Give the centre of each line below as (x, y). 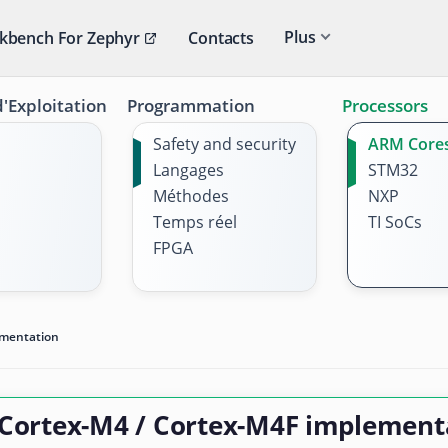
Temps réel (194, 222)
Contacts (221, 38)
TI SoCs (394, 222)
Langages (188, 170)
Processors (384, 105)
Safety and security (224, 144)
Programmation (190, 105)
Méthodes (190, 196)
